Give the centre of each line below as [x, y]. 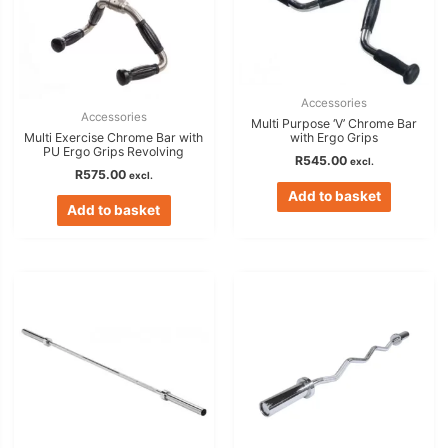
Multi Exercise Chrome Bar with [114, 137]
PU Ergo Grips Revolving [114, 151]
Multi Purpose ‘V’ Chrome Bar [334, 123]
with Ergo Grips [334, 137]
